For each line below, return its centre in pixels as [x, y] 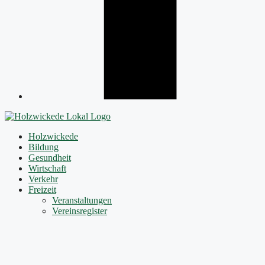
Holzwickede [53, 137]
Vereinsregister [80, 211]
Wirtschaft [47, 169]
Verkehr [43, 179]
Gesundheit [50, 158]
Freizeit [42, 190]
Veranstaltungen [82, 201]
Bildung [43, 147]
